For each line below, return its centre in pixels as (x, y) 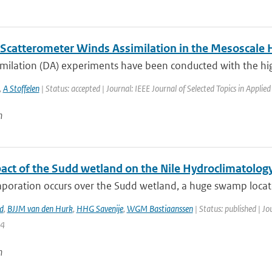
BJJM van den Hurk (40, 209)
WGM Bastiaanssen (160, 209)
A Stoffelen (21, 88)
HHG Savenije (100, 209)
